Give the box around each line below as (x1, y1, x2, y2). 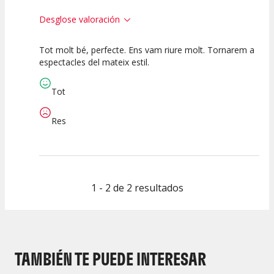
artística (150, 81, 179, 92)
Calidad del (44, 70, 84, 81)
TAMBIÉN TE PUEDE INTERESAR (15, 248, 206, 270)
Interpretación (139, 70, 190, 81)
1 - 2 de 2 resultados (91, 181, 183, 195)
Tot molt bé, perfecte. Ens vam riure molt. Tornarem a (39, 44, 254, 56)
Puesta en (97, 70, 131, 81)
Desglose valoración (39, 13, 120, 26)
